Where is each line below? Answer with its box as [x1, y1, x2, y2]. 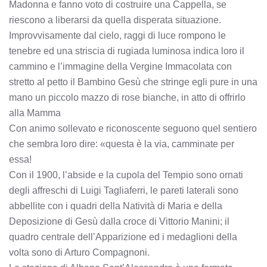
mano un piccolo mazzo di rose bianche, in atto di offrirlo [9, 92, 246, 103]
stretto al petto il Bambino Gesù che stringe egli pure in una [9, 77, 257, 87]
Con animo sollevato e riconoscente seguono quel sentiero [9, 123, 257, 133]
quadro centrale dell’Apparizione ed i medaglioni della [9, 232, 237, 242]
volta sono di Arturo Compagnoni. [9, 247, 150, 257]
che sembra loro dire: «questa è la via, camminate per [9, 139, 234, 149]
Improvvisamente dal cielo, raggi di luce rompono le [9, 30, 226, 41]
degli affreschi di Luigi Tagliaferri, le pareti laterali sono [9, 185, 238, 195]
